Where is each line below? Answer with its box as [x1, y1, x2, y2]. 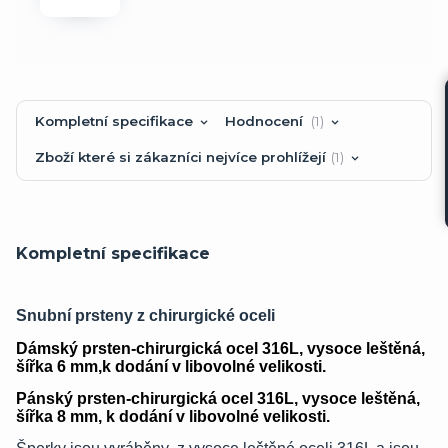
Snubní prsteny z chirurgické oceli [16, 306, 275, 324]
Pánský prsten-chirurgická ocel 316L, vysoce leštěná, [16, 389, 420, 407]
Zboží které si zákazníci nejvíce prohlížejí [35, 149, 327, 166]
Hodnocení [224, 112, 307, 129]
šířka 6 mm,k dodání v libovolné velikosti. [16, 358, 326, 376]
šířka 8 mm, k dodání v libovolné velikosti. [16, 407, 330, 425]
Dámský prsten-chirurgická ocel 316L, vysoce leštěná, [16, 340, 425, 358]
